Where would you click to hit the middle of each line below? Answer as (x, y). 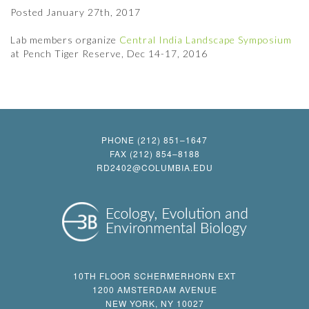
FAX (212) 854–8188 (154, 153)
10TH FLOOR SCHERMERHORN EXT (154, 275)
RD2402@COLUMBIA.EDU (154, 167)
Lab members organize (65, 39)
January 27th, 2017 (93, 12)
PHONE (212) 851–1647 (154, 139)
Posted (28, 12)
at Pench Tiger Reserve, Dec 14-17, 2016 (109, 53)
